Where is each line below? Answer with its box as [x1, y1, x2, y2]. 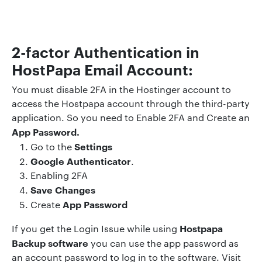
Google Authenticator [30, 154, 131, 167]
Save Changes [30, 182, 95, 196]
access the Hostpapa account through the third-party [12, 96, 250, 109]
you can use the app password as [88, 236, 239, 249]
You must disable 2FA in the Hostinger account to [12, 82, 231, 95]
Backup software [12, 236, 88, 249]
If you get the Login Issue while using [12, 222, 180, 235]
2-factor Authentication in [12, 40, 199, 61]
